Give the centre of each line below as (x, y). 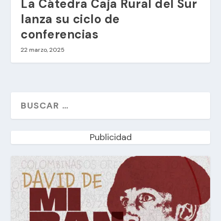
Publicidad (110, 137)
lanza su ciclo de (70, 19)
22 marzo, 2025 (43, 50)
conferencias (60, 35)
